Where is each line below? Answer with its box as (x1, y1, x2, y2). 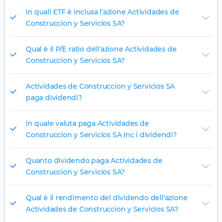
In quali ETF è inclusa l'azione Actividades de (26, 7, 179, 17)
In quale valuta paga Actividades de (26, 119, 149, 128)
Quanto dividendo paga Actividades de (26, 156, 163, 166)
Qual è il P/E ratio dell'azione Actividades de (26, 45, 177, 54)
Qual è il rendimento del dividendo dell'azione (26, 193, 188, 203)
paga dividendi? (26, 93, 82, 103)
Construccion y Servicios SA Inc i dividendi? (26, 130, 177, 140)
